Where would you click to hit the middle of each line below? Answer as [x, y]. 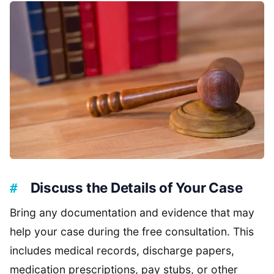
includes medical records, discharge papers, [122, 251]
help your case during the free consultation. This [132, 232]
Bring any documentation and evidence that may [132, 213]
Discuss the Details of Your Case [136, 188]
